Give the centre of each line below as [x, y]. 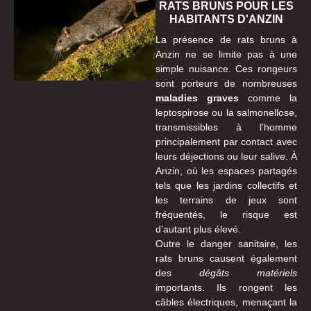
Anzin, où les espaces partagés [226, 171]
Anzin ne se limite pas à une [226, 54]
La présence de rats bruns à [226, 40]
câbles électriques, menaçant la [226, 302]
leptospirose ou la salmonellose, [226, 113]
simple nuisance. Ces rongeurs [226, 69]
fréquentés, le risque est [226, 215]
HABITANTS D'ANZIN [226, 19]
